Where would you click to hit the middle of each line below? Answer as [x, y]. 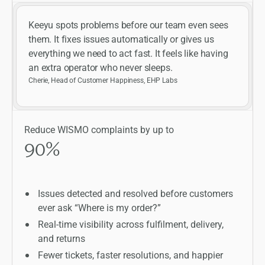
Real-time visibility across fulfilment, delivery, [131, 224]
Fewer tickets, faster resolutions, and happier [131, 254]
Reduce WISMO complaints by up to [99, 129]
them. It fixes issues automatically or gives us [121, 38]
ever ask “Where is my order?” [100, 207]
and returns [62, 238]
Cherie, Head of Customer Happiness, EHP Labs [103, 80]
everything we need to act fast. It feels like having [128, 53]
